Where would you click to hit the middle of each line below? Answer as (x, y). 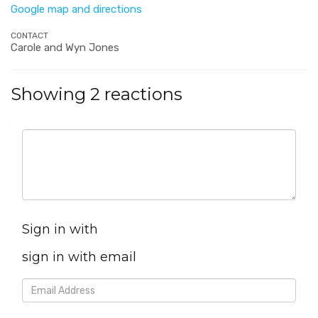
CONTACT (29, 35)
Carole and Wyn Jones (65, 48)
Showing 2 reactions (97, 94)
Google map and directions (76, 9)
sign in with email (79, 257)
